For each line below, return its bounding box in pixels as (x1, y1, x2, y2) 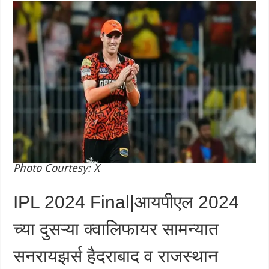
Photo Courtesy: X (13, 162, 100, 175)
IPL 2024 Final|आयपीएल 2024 (13, 192, 240, 213)
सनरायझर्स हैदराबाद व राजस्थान (13, 246, 219, 267)
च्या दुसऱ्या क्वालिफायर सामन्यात (13, 219, 219, 240)
